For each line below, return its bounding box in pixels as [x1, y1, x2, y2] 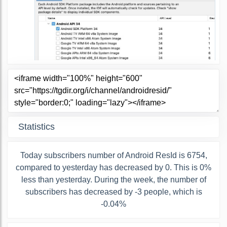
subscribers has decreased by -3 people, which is [25, 187, 202, 196]
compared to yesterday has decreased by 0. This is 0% [16, 163, 211, 172]
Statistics [18, 121, 55, 132]
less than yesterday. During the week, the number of [21, 175, 206, 184]
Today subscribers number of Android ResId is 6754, [20, 150, 207, 160]
